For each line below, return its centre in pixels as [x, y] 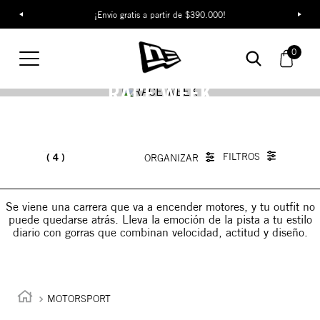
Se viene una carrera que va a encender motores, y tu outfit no [160, 207]
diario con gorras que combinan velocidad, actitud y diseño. [160, 232]
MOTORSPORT [79, 298]
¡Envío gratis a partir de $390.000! [160, 14]
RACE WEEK [160, 94]
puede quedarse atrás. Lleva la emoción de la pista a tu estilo [160, 220]
